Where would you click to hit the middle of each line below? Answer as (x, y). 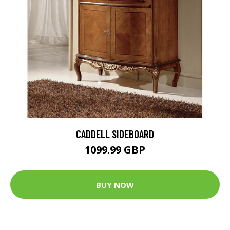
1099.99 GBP (115, 150)
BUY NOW (115, 185)
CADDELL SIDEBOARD (115, 134)
